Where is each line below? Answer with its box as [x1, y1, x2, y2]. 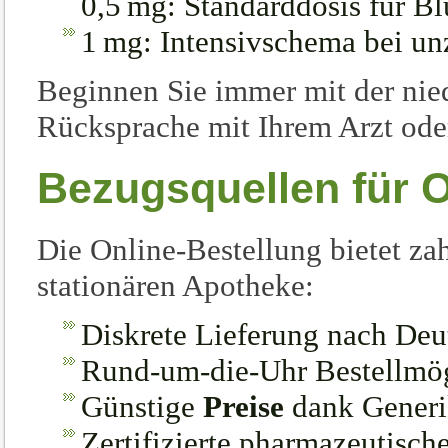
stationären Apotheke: [37, 268, 314, 303]
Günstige [81, 389, 203, 424]
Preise [203, 389, 284, 424]
